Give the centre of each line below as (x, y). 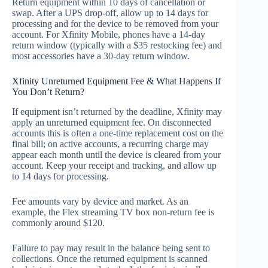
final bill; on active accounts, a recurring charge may (110, 144)
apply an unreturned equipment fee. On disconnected (112, 123)
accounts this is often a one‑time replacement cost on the (118, 133)
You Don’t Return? (48, 92)
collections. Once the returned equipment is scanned (110, 259)
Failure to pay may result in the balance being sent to (111, 248)
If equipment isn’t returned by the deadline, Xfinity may (117, 112)
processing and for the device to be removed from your (115, 24)
